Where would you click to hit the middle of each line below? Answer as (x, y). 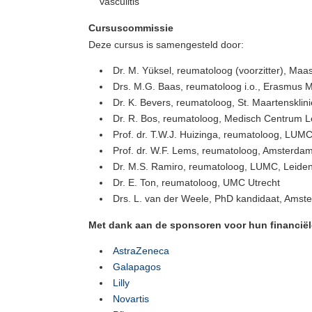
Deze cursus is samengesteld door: (166, 45)
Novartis (131, 299)
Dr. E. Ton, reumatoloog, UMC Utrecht (196, 182)
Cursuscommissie (131, 28)
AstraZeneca (141, 251)
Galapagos (137, 267)
